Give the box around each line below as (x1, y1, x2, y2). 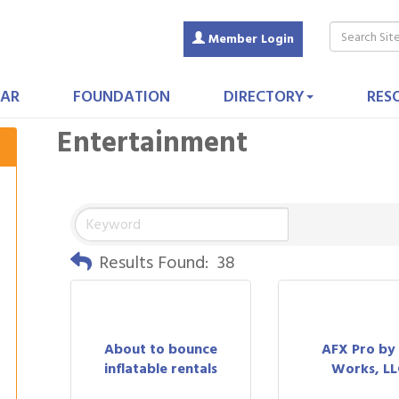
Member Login (208, 28, 294, 49)
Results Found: (99, 248, 208, 277)
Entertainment (57, 119, 248, 166)
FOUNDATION (72, 84, 170, 110)
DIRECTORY (223, 84, 305, 110)
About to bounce (104, 337, 218, 361)
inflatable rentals (104, 356, 218, 380)
